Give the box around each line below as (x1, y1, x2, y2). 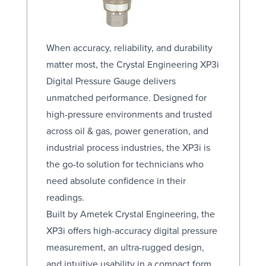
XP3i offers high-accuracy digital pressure (46, 223, 217, 237)
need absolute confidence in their (46, 173, 186, 187)
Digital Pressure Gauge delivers (46, 74, 176, 87)
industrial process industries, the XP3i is (46, 140, 210, 154)
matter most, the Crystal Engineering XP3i (46, 57, 219, 71)
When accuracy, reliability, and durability (46, 40, 213, 54)
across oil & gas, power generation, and (46, 123, 208, 137)
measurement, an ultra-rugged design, (46, 240, 204, 254)
